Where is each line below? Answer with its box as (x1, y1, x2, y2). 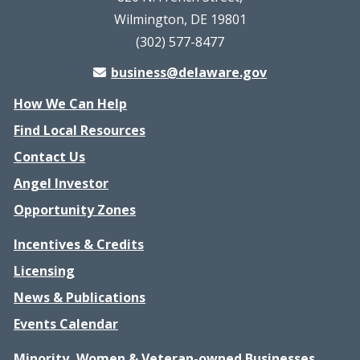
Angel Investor (14, 174, 108, 192)
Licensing (14, 262, 75, 280)
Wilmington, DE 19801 (113, 10, 247, 28)
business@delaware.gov (111, 63, 268, 81)
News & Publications (14, 288, 145, 306)
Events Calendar (14, 315, 118, 333)
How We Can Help (14, 95, 127, 112)
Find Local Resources (14, 121, 145, 139)
